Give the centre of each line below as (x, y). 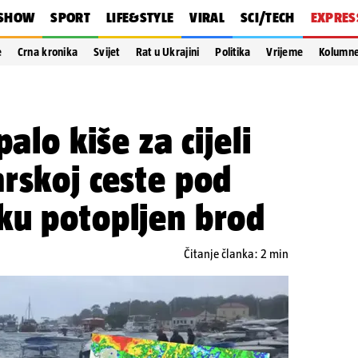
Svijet (107, 52)
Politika (233, 52)
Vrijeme (285, 52)
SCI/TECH (267, 18)
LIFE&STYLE (140, 18)
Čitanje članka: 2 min (236, 254)
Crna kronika (48, 52)
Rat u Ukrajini (167, 52)
